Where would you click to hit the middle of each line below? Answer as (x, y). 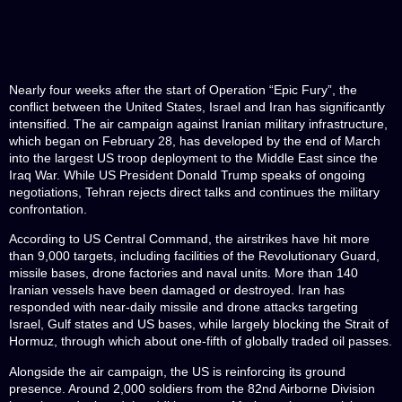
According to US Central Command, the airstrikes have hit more (189, 239)
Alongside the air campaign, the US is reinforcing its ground (177, 371)
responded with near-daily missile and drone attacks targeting (184, 307)
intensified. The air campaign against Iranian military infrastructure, (198, 124)
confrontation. (48, 209)
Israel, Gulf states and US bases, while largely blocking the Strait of (199, 324)
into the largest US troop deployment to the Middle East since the (193, 158)
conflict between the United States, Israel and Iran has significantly (197, 107)
